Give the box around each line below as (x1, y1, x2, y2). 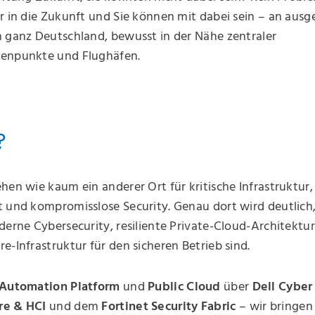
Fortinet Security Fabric (101, 300, 236, 314)
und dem (46, 300, 102, 314)
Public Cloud (148, 281, 221, 294)
